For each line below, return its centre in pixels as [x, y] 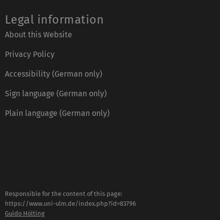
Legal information [55, 19]
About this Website [39, 34]
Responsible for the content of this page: [64, 193]
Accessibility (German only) [54, 74]
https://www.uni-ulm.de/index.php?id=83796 [70, 203]
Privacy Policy [30, 54]
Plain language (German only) [57, 113]
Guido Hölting [25, 213]
